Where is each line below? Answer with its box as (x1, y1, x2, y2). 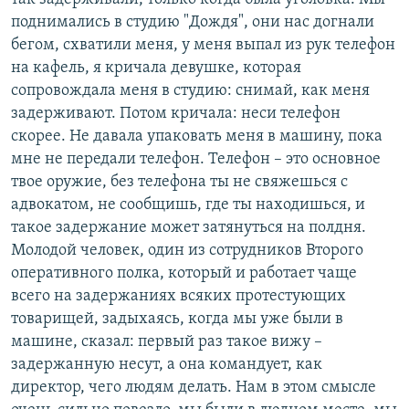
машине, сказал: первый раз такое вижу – (11, 332, 322, 351)
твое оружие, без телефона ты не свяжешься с (11, 173, 348, 191)
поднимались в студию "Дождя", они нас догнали (11, 13, 374, 31)
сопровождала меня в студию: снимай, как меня (11, 81, 370, 100)
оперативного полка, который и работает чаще (11, 264, 357, 282)
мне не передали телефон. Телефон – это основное (11, 150, 381, 168)
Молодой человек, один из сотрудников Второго (11, 241, 363, 259)
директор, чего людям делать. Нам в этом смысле (11, 378, 376, 396)
